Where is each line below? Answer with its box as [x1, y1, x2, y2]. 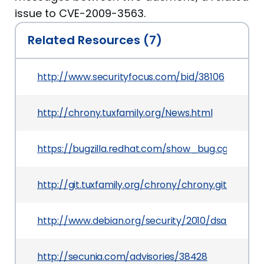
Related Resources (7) [28, 32, 162, 48]
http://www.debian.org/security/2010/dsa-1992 [37, 214, 250, 227]
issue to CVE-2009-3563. [15, 6, 146, 21]
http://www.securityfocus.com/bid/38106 [37, 70, 225, 84]
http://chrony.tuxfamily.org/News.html [37, 106, 213, 120]
